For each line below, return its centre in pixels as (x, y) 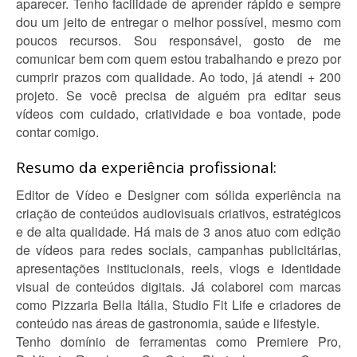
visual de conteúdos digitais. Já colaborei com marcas (178, 286)
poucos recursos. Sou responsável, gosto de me (178, 40)
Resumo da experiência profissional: (146, 167)
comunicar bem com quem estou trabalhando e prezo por (178, 59)
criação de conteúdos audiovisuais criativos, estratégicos (178, 213)
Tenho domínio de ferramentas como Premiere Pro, (178, 341)
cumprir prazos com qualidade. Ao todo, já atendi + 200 (178, 77)
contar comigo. (57, 132)
